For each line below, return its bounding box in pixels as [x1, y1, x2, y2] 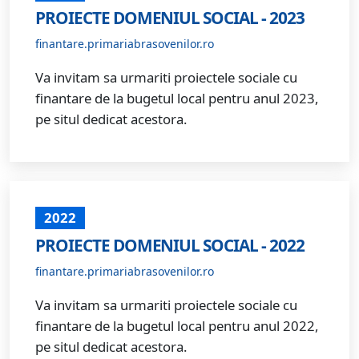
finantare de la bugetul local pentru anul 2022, [35, 316, 319, 335]
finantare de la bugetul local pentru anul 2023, [35, 89, 319, 108]
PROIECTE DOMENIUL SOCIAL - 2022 [35, 233, 305, 256]
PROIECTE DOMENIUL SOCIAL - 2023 [35, 6, 305, 30]
